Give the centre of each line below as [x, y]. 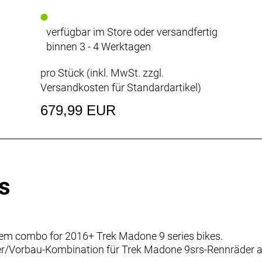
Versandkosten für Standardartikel [119, 87]
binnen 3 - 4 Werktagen [98, 46]
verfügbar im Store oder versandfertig [132, 32]
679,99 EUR [78, 110]
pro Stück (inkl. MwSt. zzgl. [102, 73]
